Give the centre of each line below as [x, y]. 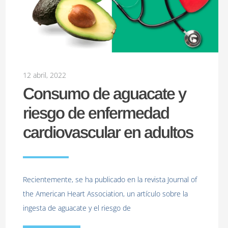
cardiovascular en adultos [108, 132]
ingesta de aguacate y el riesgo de [77, 208]
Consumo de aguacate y [104, 93]
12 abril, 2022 [44, 75]
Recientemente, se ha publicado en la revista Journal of [110, 179]
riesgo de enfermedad [96, 113]
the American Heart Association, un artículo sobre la [105, 193]
